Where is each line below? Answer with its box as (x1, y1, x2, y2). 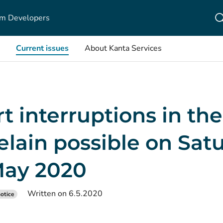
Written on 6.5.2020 (27, 188, 103, 199)
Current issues (16, 43, 69, 54)
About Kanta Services (85, 43, 162, 54)
